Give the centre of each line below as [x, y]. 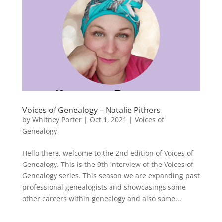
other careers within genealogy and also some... [102, 198]
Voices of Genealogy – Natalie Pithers [91, 110]
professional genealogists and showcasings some [104, 187]
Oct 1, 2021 [108, 119]
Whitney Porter [57, 119]
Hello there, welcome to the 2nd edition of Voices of [108, 153]
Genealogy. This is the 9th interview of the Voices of [108, 164]
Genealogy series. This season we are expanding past [111, 175]
